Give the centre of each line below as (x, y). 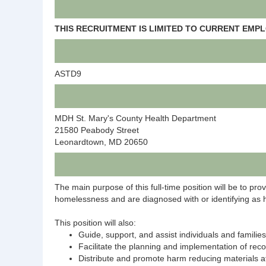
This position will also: (95, 222)
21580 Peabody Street (97, 130)
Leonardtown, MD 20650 (101, 142)
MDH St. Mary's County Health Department (135, 118)
